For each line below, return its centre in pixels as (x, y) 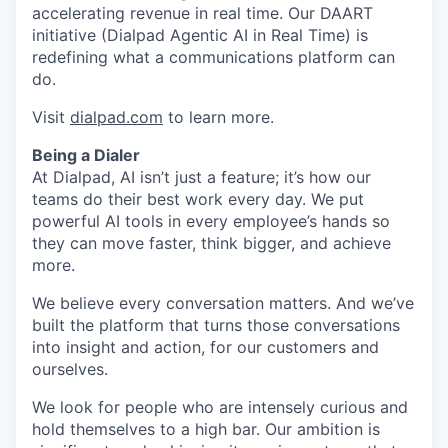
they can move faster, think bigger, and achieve (211, 243)
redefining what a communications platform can (213, 57)
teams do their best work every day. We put (198, 199)
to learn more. (218, 117)
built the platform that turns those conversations (216, 325)
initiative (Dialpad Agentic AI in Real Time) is (200, 35)
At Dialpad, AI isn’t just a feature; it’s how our (201, 177)
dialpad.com (116, 117)
